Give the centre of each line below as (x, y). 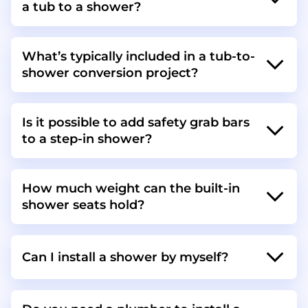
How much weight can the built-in (131, 188)
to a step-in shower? (87, 139)
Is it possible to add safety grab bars (136, 122)
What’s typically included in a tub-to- (139, 56)
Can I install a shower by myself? (125, 257)
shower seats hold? (83, 205)
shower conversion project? (110, 73)
